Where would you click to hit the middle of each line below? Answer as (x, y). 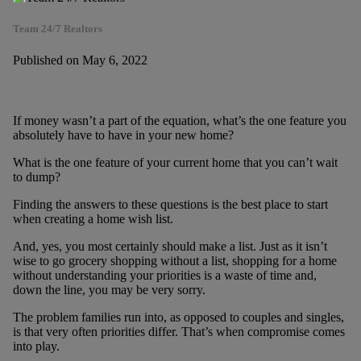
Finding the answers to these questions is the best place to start (170, 205)
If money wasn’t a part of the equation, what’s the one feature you (179, 121)
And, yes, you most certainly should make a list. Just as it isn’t (170, 247)
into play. (36, 346)
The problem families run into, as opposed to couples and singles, (178, 317)
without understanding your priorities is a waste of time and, (164, 276)
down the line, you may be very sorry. (109, 290)
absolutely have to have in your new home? (123, 135)
